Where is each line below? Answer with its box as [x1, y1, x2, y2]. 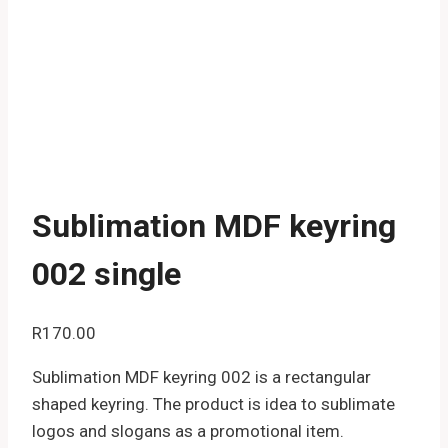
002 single [32, 255, 181, 294]
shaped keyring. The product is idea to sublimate [32, 393, 395, 414]
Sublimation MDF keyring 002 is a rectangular [32, 366, 371, 387]
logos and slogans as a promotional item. [32, 420, 344, 441]
